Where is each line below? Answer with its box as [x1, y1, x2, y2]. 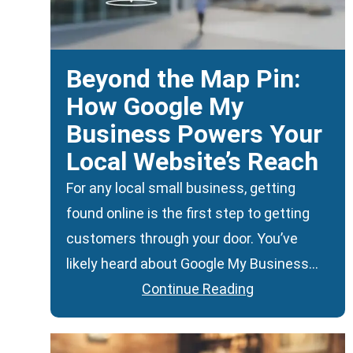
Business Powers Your [66, 118, 322, 149]
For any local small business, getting [66, 179, 295, 196]
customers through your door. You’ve [66, 229, 298, 247]
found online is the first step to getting [66, 204, 310, 221]
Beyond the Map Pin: [66, 63, 300, 94]
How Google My [66, 91, 243, 121]
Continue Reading [142, 280, 254, 297]
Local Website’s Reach [66, 146, 318, 176]
